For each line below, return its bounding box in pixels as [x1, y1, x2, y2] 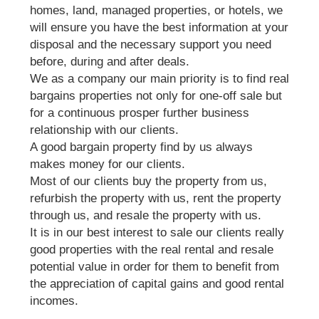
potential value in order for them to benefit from [29, 259, 279, 273]
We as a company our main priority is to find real [29, 71, 289, 85]
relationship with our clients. [29, 122, 179, 137]
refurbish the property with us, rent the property [29, 191, 281, 205]
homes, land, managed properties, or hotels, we [29, 3, 283, 17]
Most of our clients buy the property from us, [29, 174, 267, 188]
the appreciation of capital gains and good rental [29, 276, 284, 291]
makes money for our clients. [29, 157, 185, 171]
